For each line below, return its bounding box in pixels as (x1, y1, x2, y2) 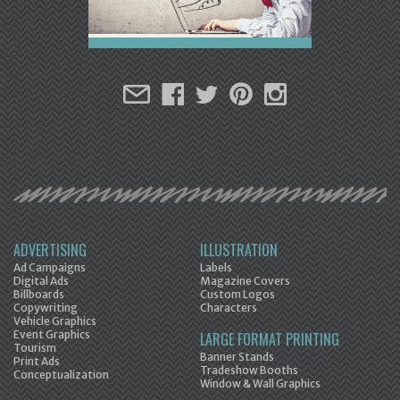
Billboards (13, 287, 64, 302)
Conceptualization (13, 368, 109, 382)
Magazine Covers (200, 274, 290, 288)
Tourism (13, 341, 56, 355)
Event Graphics (13, 328, 90, 342)
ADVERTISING (13, 239, 87, 262)
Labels (200, 261, 232, 275)
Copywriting (13, 301, 78, 315)
